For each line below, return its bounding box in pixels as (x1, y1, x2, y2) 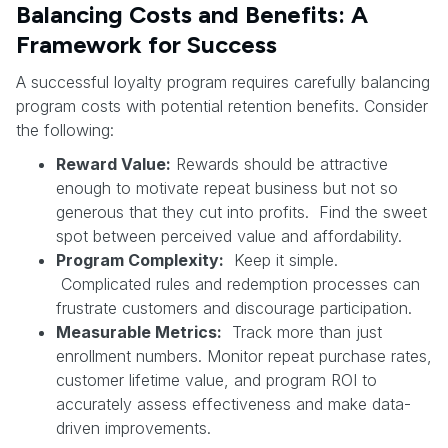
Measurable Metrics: (56, 321, 222, 342)
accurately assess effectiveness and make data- (56, 393, 411, 414)
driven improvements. (56, 417, 211, 438)
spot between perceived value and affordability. (56, 225, 402, 246)
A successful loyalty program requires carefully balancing (16, 71, 430, 92)
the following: (16, 119, 114, 140)
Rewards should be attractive (171, 153, 388, 174)
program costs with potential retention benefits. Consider (16, 95, 428, 116)
